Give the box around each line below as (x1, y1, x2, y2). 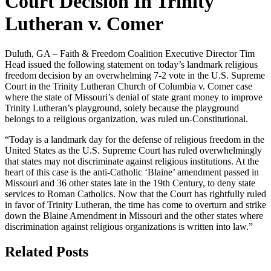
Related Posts (5, 244, 88, 260)
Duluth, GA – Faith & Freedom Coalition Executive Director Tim (5, 48, 255, 59)
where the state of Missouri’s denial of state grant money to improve (5, 91, 263, 102)
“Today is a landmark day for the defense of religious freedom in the (5, 134, 264, 145)
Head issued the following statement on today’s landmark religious (5, 59, 258, 70)
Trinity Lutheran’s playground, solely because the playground (5, 102, 239, 113)
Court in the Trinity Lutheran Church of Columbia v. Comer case (5, 80, 252, 91)
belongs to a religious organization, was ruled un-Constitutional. (5, 113, 248, 124)
